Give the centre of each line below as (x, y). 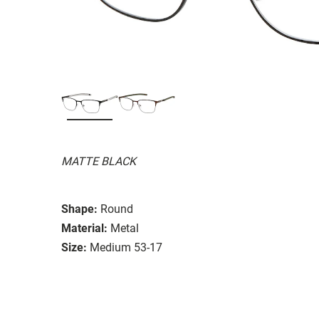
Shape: (79, 209)
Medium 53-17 (126, 247)
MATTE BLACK (99, 161)
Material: (84, 228)
